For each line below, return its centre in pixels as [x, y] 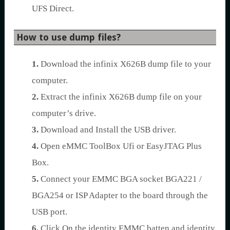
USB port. [50, 212]
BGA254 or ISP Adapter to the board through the [120, 195]
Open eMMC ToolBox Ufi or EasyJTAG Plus [120, 146]
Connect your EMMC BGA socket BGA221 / [120, 179]
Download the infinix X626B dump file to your [125, 64]
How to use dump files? [69, 37]
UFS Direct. [53, 8]
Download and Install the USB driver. [107, 129]
